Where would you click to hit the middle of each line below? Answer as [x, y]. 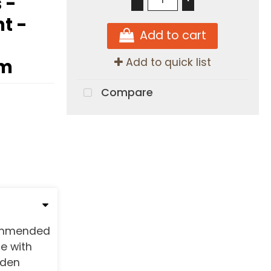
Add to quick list [167, 63]
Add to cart [173, 36]
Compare [126, 93]
